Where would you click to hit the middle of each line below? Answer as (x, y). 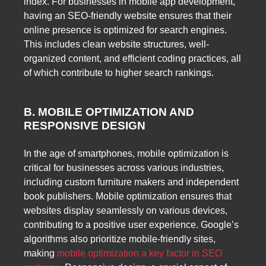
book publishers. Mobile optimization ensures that (128, 196)
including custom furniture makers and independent (131, 182)
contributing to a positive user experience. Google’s (131, 224)
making (40, 253)
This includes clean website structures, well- (116, 45)
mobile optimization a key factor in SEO (140, 253)
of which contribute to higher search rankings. (119, 73)
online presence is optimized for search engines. (125, 30)
